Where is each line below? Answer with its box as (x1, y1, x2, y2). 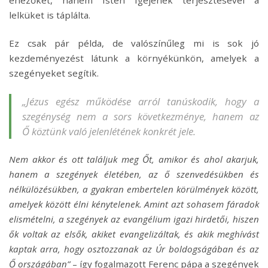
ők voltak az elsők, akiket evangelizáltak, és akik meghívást (9, 228, 259, 240)
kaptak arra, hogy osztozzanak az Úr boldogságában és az (9, 243, 259, 255)
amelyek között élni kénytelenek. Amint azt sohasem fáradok (9, 198, 259, 211)
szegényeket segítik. (9, 67, 99, 80)
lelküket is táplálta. (9, 9, 90, 22)
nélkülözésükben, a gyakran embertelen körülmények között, (9, 183, 259, 196)
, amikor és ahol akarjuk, (152, 153, 259, 166)
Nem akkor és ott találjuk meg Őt (9, 153, 152, 166)
